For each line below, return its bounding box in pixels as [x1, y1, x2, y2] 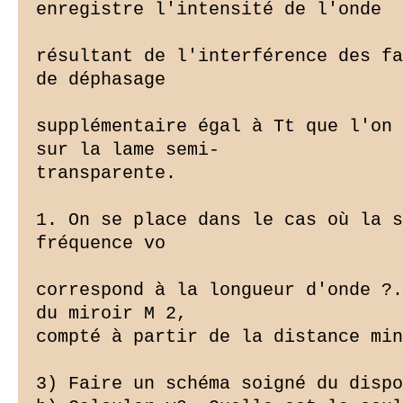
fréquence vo [36, 233, 166, 255]
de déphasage [36, 69, 166, 91]
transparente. [36, 163, 176, 184]
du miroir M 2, [36, 303, 187, 325]
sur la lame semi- [36, 139, 219, 161]
